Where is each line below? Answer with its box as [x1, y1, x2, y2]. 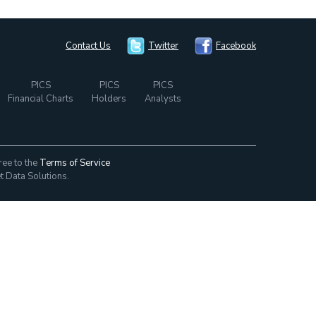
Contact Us [66, 39, 111, 52]
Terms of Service [39, 157, 110, 169]
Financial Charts [8, 92, 73, 105]
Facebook [216, 39, 256, 52]
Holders [92, 92, 126, 105]
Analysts [145, 92, 181, 105]
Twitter [148, 39, 178, 52]
